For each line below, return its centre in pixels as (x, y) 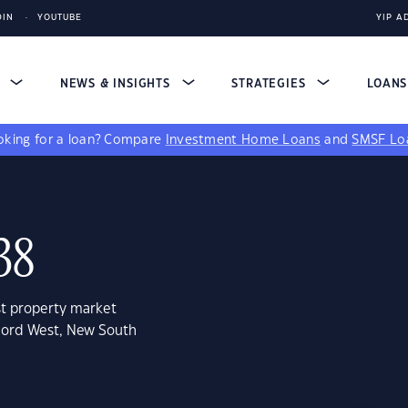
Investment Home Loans (243, 140)
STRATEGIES (271, 84)
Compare (135, 140)
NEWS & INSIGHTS (117, 84)
